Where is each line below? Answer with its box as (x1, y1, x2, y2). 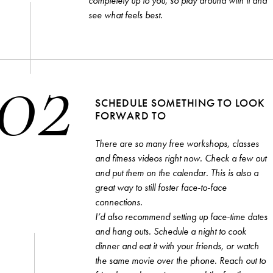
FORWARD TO (95, 108, 166, 122)
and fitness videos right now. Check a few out (95, 151, 266, 165)
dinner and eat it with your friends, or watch (95, 239, 259, 252)
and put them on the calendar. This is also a (95, 166, 258, 179)
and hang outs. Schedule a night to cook (95, 224, 246, 238)
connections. (95, 195, 143, 208)
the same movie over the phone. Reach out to (95, 253, 266, 267)
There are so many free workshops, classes (95, 136, 259, 150)
